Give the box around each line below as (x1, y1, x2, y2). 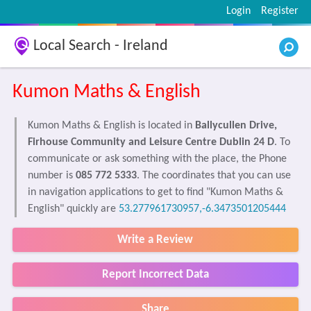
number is (27, 170, 76, 181)
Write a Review (117, 234, 194, 246)
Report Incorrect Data (101, 269, 209, 280)
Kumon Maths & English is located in (27, 120, 195, 131)
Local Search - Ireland (33, 38, 168, 54)
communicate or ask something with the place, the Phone (27, 153, 287, 165)
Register (261, 6, 299, 17)
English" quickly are (27, 203, 119, 215)
